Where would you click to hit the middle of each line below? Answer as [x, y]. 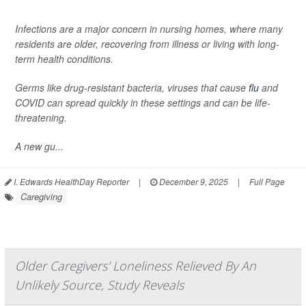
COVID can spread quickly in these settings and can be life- [143, 102]
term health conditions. [64, 58]
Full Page [267, 181]
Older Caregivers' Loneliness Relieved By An [136, 265]
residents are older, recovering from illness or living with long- [147, 43]
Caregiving [41, 196]
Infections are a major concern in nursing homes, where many [149, 28]
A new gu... [39, 146]
